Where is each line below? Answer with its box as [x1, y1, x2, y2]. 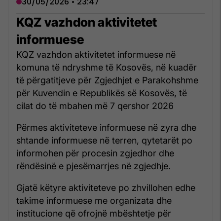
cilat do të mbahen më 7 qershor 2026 [16, 100, 174, 111]
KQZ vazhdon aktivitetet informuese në [16, 49, 176, 60]
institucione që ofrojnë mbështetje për [16, 208, 171, 219]
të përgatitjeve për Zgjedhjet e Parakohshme [16, 74, 198, 85]
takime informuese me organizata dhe [16, 195, 172, 206]
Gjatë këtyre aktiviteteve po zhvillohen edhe [16, 182, 195, 193]
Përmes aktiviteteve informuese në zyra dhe [16, 122, 196, 133]
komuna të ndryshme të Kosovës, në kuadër [16, 62, 197, 73]
